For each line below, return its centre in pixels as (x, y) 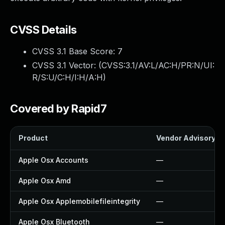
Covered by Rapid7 (59, 108)
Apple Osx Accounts (53, 160)
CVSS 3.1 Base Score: (75, 51)
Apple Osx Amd (45, 181)
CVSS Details (43, 30)
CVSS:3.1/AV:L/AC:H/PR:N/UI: (158, 65)
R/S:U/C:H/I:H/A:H (68, 77)
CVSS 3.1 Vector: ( (67, 65)
